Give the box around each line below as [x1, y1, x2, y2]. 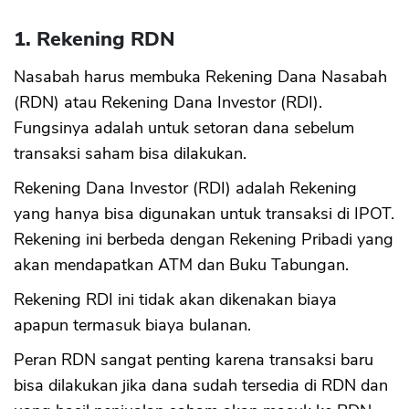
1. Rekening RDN [14, 25, 175, 53]
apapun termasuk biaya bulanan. [14, 313, 251, 336]
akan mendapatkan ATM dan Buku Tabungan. [14, 253, 353, 276]
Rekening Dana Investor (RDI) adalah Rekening [14, 176, 357, 199]
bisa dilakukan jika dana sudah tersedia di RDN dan [14, 373, 388, 396]
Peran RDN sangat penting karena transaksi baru [14, 348, 373, 371]
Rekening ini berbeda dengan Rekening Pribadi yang [14, 227, 393, 250]
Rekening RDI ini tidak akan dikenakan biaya [14, 288, 337, 310]
